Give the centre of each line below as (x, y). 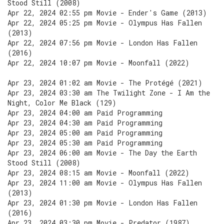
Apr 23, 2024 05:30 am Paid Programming (85, 143)
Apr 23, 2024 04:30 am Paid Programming (85, 123)
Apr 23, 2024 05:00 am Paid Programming (85, 133)
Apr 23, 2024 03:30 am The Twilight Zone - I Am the (109, 93)
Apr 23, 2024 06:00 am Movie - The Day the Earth (102, 153)
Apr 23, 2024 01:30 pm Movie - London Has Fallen (102, 203)
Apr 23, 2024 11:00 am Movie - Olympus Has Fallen (105, 183)
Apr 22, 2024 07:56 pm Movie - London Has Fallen (102, 43)
